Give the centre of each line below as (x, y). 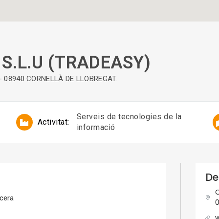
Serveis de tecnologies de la (129, 117)
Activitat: (53, 122)
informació (96, 128)
